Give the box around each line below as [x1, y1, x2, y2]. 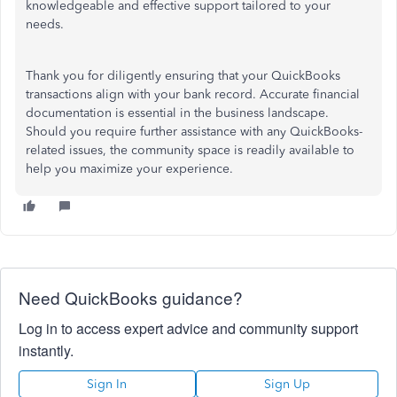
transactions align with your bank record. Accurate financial [26, 86, 360, 102]
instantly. [19, 339, 74, 361]
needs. [26, 16, 64, 32]
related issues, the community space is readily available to [26, 142, 354, 158]
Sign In [87, 376, 128, 392]
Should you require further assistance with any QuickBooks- [26, 123, 362, 139]
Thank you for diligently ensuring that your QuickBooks [26, 67, 340, 83]
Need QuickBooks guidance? [19, 284, 243, 309]
